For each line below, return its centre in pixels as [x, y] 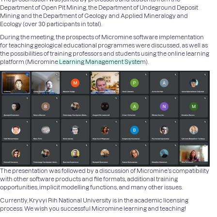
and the [31, 16]
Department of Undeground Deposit [148, 8]
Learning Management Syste [99, 62]
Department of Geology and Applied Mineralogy [109, 16]
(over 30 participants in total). [62, 24]
